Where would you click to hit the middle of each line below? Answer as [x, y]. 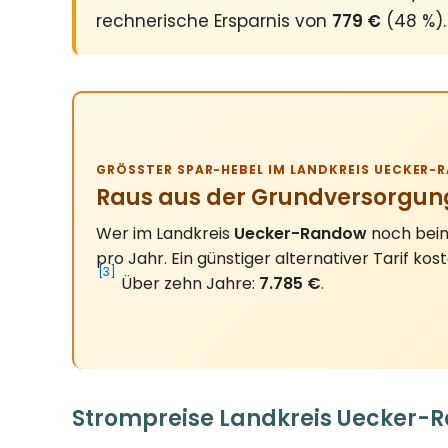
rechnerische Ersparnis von [214, 21]
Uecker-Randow [300, 233]
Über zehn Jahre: [188, 283]
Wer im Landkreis [165, 233]
